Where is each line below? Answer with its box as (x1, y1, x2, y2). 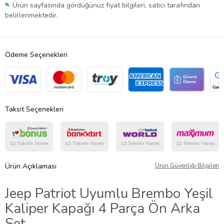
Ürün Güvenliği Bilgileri (155, 161, 219, 169)
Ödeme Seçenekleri (5, 49, 67, 59)
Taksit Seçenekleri (5, 104, 63, 114)
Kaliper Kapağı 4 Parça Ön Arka (5, 198, 200, 218)
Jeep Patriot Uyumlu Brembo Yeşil (5, 183, 213, 203)
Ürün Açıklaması (5, 161, 56, 171)
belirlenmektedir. (5, 10, 58, 20)
